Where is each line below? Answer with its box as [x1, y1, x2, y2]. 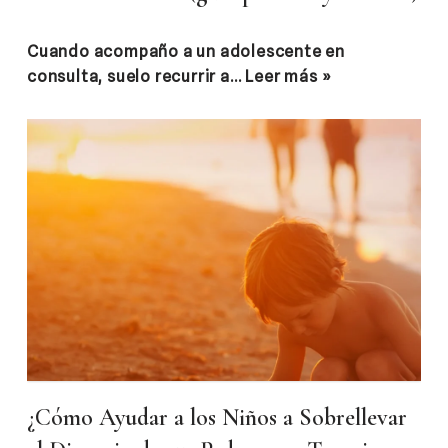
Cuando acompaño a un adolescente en [27, 41, 345, 61]
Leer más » [245, 66, 332, 86]
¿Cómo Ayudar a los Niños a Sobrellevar [27, 403, 407, 433]
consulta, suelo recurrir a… [27, 66, 246, 86]
